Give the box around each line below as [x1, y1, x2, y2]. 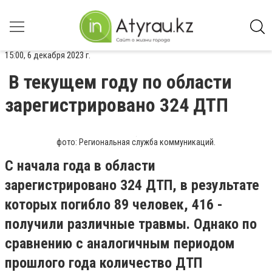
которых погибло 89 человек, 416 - [5, 196, 223, 213]
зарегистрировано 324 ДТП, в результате [5, 177, 259, 194]
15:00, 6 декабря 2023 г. [5, 50, 90, 61]
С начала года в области [5, 157, 155, 174]
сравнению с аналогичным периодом [5, 235, 235, 252]
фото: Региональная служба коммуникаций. [56, 137, 216, 147]
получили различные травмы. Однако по [5, 216, 257, 233]
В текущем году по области [8, 70, 232, 93]
